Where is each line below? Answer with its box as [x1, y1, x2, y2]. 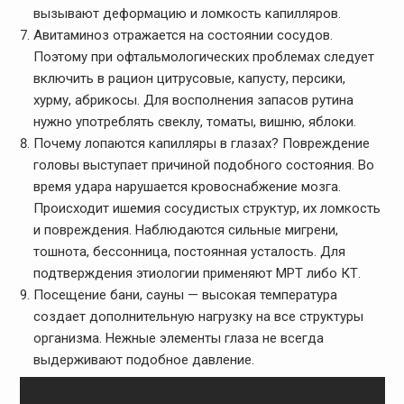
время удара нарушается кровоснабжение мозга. [32, 178, 341, 195]
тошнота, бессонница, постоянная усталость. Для [32, 243, 345, 260]
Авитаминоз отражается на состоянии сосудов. [32, 26, 333, 43]
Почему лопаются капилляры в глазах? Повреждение [32, 134, 370, 151]
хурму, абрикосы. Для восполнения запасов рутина [32, 91, 353, 108]
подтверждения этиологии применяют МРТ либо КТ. [32, 264, 361, 281]
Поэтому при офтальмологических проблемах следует [32, 48, 374, 65]
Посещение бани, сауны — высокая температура [32, 286, 337, 303]
